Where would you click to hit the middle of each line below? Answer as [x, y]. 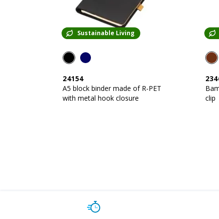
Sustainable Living [106, 33]
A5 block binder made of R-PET [112, 88]
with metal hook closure [101, 98]
